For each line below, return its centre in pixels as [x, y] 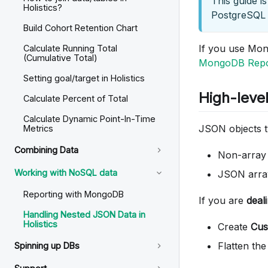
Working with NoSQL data [66, 173]
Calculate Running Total [70, 48]
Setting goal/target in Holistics [84, 78]
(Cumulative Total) [60, 58]
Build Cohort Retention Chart [80, 28]
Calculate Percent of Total [76, 98]
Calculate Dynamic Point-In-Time [89, 119]
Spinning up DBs [47, 246]
